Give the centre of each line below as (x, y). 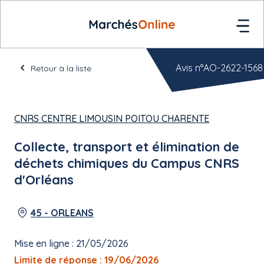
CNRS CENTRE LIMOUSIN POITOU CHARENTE (112, 118)
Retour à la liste (61, 68)
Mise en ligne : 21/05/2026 (71, 243)
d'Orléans (44, 180)
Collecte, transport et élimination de (127, 147)
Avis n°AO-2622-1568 (219, 68)
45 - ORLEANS (62, 213)
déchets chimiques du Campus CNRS (127, 163)
